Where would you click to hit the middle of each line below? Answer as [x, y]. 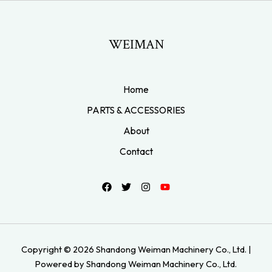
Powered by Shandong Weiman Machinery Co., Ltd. [136, 264]
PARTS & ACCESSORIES [136, 110]
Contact [136, 151]
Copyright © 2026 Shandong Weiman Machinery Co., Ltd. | [136, 250]
